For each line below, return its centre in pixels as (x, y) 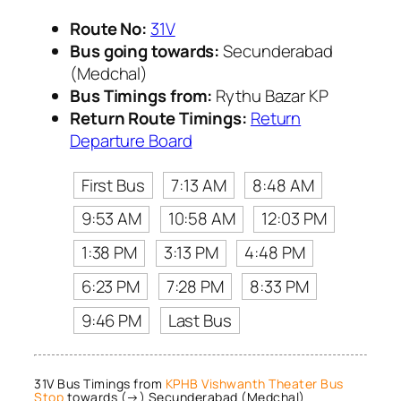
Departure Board (131, 140)
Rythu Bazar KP (270, 95)
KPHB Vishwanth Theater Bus (254, 383)
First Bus (113, 185)
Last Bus (200, 320)
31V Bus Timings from (100, 383)
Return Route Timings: (158, 118)
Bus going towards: (145, 51)
